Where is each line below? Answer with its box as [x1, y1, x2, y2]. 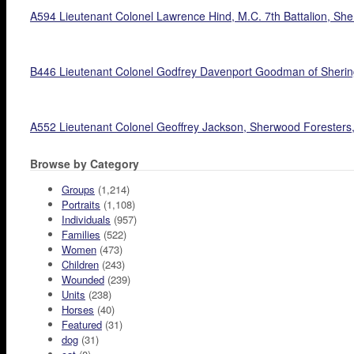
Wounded [62, 272, 104, 288]
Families [62, 227, 100, 243]
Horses [62, 302, 94, 318]
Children [62, 257, 99, 273]
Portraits [62, 197, 100, 213]
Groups [62, 182, 95, 198]
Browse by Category [30, 156, 139, 172]
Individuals [62, 212, 111, 228]
